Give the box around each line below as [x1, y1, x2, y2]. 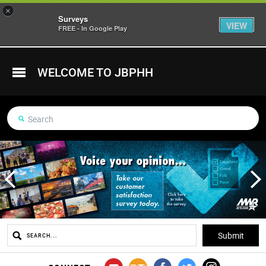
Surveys [58, 13, 88, 24]
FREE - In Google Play [58, 24, 127, 33]
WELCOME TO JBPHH [37, 64, 153, 80]
